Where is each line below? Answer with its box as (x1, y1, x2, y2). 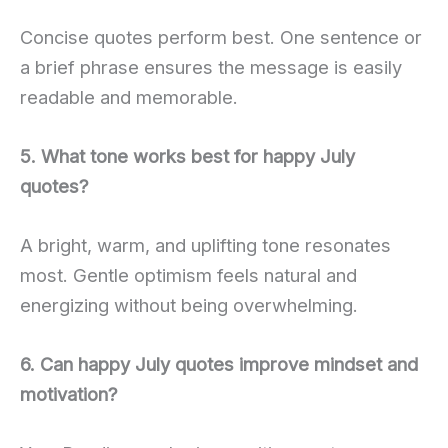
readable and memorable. (20, 85, 238, 108)
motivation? (20, 383, 118, 406)
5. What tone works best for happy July (20, 144, 355, 167)
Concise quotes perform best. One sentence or (20, 25, 422, 48)
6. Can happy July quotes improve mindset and (20, 353, 418, 376)
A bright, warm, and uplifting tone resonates (20, 233, 391, 256)
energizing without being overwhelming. (20, 293, 358, 316)
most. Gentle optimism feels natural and (20, 263, 357, 286)
